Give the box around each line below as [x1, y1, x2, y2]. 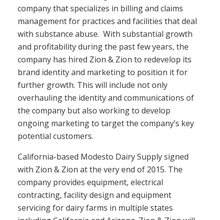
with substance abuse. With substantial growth [18, 28, 192, 40]
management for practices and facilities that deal [18, 16, 197, 27]
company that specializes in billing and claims [18, 3, 183, 14]
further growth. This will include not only [18, 80, 167, 91]
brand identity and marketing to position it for [18, 67, 188, 78]
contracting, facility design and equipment [18, 190, 171, 201]
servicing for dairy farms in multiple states [18, 202, 173, 214]
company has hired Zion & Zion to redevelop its [18, 54, 192, 65]
